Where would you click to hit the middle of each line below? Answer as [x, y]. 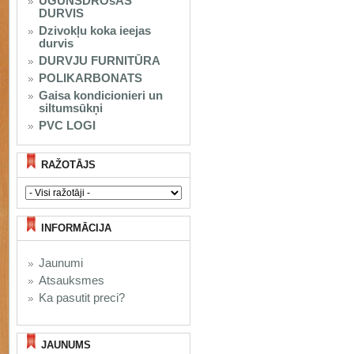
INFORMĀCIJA [76, 228]
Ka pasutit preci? [82, 298]
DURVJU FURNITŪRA [100, 60]
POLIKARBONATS [90, 78]
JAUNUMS [66, 345]
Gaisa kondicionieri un [101, 95]
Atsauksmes [72, 280]
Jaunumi [61, 263]
